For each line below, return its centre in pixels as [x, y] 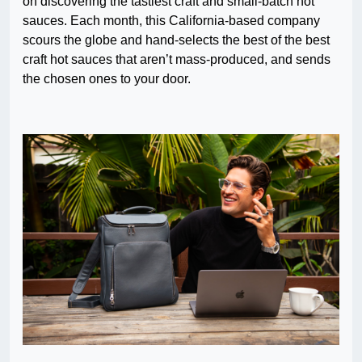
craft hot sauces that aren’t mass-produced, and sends [177, 60]
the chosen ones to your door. [107, 79]
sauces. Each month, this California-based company [171, 21]
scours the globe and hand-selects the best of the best [176, 40]
